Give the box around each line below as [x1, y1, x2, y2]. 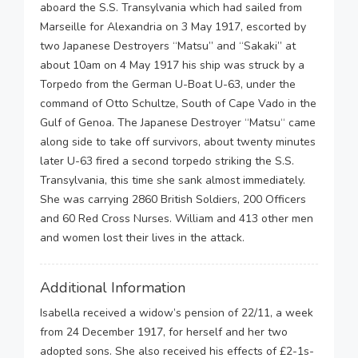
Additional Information [40, 278, 185, 297]
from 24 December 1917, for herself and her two [40, 324, 288, 340]
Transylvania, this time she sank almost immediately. [40, 173, 305, 188]
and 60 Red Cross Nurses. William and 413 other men [40, 211, 313, 226]
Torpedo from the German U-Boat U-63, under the [40, 77, 296, 92]
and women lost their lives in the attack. [40, 230, 245, 245]
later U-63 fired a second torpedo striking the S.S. [40, 153, 294, 169]
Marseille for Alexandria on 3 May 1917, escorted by [40, 19, 306, 34]
